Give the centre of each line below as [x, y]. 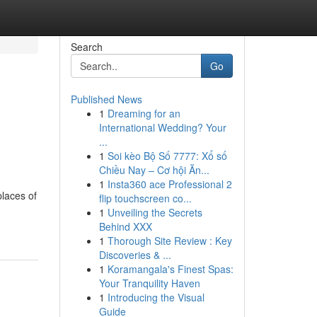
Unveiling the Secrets [155, 212]
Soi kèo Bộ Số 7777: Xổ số [167, 156]
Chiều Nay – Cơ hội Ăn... [154, 170]
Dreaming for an [144, 113]
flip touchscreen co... [145, 198]
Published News [106, 99]
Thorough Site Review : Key [169, 241]
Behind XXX [125, 226]
